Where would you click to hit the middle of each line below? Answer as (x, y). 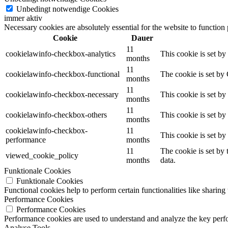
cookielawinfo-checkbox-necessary (62, 94)
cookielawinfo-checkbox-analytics (61, 53)
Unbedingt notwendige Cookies (67, 9)
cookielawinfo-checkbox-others (56, 115)
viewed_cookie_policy (42, 155)
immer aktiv (23, 18)
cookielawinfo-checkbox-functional (63, 74)
